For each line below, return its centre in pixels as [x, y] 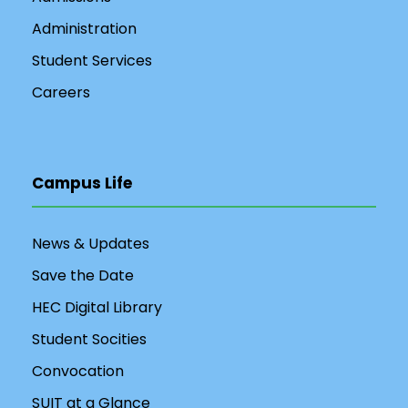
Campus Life [82, 183]
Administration [84, 29]
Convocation [78, 371]
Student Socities [89, 339]
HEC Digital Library [97, 307]
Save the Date [83, 275]
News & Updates [91, 244]
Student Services [92, 61]
